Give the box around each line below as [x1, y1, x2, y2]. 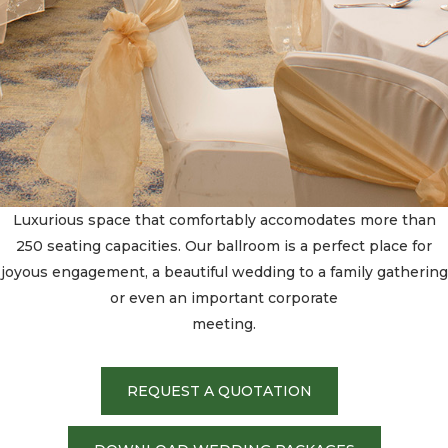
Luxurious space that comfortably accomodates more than [12, 210, 436, 229]
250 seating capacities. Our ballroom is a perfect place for [16, 236, 432, 255]
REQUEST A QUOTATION [126, 381, 312, 400]
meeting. [192, 314, 256, 333]
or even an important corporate [110, 288, 338, 307]
